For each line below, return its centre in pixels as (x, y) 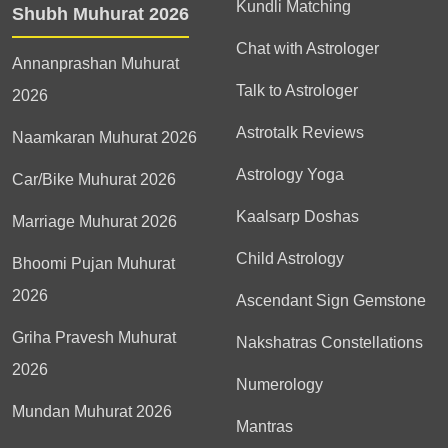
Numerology (279, 384)
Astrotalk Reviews (300, 132)
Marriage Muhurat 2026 (94, 221)
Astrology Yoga (290, 174)
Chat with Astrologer (307, 48)
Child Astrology (290, 258)
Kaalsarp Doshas (297, 216)
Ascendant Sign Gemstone (331, 300)
